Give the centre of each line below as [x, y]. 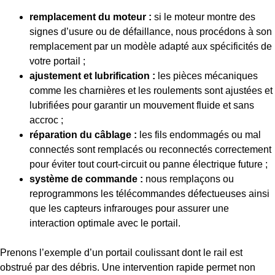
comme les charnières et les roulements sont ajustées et [151, 90]
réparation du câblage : [83, 134]
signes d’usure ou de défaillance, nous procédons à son [151, 31]
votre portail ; [57, 61]
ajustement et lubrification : [92, 76]
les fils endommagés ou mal [199, 134]
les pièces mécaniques [207, 76]
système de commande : [86, 179]
